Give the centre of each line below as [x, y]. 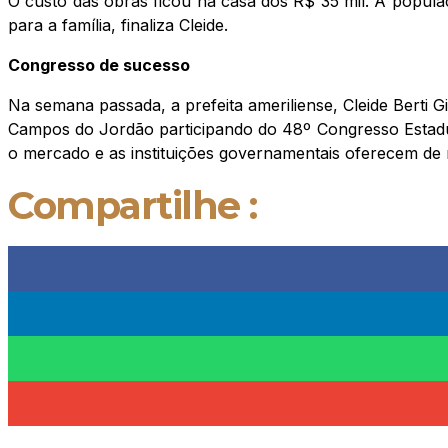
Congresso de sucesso [99, 64]
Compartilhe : [132, 205]
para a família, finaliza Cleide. [118, 24]
